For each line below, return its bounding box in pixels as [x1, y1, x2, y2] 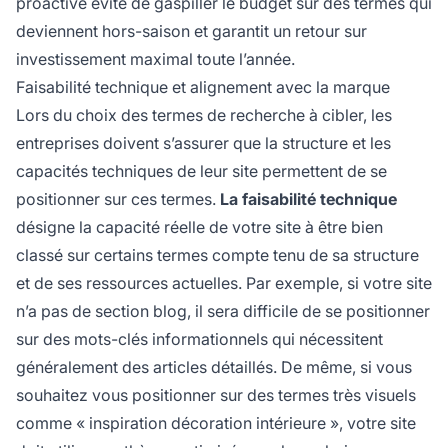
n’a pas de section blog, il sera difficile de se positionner [16, 301, 430, 322]
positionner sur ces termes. [16, 189, 220, 210]
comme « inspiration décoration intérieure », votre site [16, 413, 416, 434]
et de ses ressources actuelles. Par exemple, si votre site [16, 273, 432, 294]
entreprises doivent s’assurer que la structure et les [16, 133, 391, 154]
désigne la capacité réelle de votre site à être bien [16, 217, 383, 238]
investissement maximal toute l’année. [16, 49, 295, 70]
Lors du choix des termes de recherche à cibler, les [16, 105, 392, 126]
